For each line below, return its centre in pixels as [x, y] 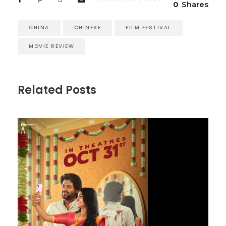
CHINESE [87, 27]
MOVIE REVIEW [51, 46]
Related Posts [57, 90]
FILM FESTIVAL [149, 27]
